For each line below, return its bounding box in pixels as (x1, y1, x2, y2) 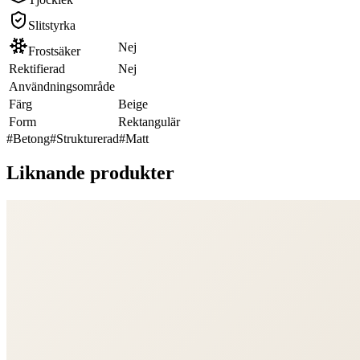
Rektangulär (118, 114, 180, 129)
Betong (13, 131, 50, 145)
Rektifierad (9, 61, 65, 76)
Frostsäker (28, 43, 80, 58)
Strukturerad (56, 131, 119, 145)
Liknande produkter (6, 162, 174, 183)
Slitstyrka (28, 18, 76, 32)
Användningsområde (9, 79, 115, 93)
